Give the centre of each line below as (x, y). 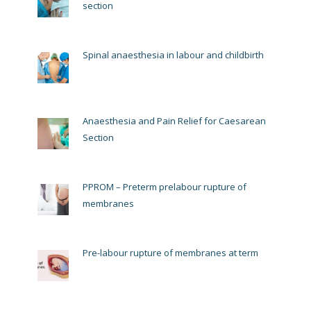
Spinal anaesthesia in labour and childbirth (173, 55)
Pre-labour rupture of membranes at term (170, 253)
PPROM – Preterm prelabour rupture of (165, 187)
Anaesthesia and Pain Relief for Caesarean (174, 121)
